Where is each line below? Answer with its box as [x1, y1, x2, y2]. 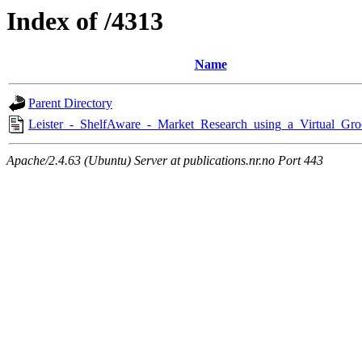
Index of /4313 [6, 6, 163, 36]
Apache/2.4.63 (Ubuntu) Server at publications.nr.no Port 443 [6, 154, 323, 168]
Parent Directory [28, 96, 112, 111]
